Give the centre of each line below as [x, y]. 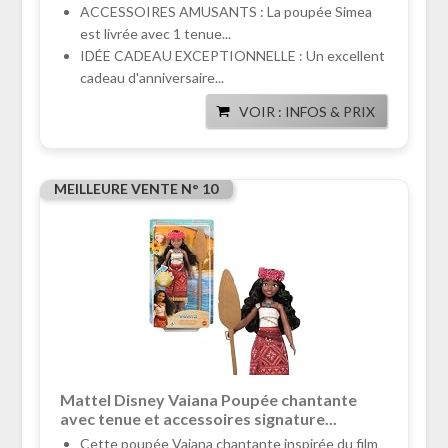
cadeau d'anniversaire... [151, 78]
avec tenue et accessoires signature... [198, 419]
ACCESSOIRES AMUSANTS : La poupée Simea [225, 12]
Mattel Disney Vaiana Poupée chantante [208, 400]
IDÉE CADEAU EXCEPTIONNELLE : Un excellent [232, 56]
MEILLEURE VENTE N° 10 [135, 189]
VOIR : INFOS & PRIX [307, 112]
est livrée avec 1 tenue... [155, 34]
